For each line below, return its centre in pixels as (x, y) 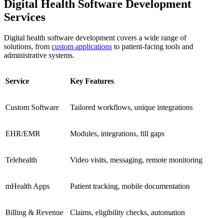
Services (25, 17)
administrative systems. (39, 55)
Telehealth (21, 160)
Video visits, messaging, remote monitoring (136, 160)
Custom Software (32, 107)
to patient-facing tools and (153, 46)
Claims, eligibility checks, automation (127, 212)
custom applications (82, 46)
